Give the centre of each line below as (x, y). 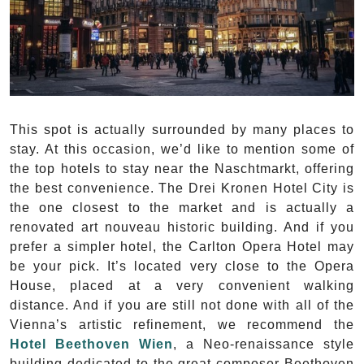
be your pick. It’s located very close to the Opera (182, 266)
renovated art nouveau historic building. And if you (182, 227)
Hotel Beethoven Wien (91, 344)
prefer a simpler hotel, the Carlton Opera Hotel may (182, 246)
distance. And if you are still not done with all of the (182, 305)
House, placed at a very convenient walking (182, 285)
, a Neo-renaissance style (264, 344)
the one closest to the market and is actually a (182, 207)
